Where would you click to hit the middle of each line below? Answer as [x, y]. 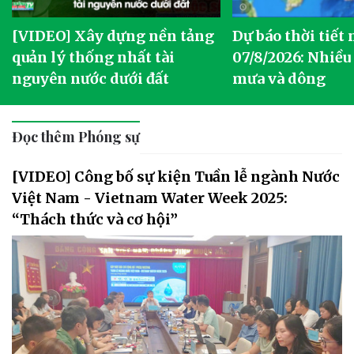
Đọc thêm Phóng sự [76, 137]
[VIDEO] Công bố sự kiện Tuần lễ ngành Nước [176, 177]
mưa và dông [279, 79]
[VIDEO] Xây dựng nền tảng [113, 36]
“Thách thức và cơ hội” [95, 220]
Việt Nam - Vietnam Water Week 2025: [150, 198]
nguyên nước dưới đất [91, 79]
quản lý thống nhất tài [94, 58]
